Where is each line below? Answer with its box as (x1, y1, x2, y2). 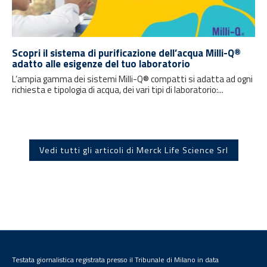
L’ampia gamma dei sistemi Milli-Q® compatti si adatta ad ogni (12, 72, 253, 86)
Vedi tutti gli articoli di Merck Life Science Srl (39, 143, 228, 157)
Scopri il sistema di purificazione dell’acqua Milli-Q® (12, 45, 241, 61)
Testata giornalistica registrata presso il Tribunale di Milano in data (12, 253, 219, 265)
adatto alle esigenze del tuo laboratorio (12, 55, 190, 72)
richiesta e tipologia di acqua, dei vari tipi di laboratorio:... (12, 82, 223, 97)
